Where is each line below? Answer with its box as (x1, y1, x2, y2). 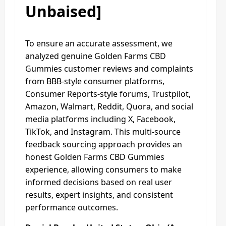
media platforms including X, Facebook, (25, 113, 176, 125)
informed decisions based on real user (25, 176, 172, 188)
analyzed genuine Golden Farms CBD (25, 50, 166, 62)
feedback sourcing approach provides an (25, 138, 182, 150)
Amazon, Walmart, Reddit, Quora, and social (25, 100, 193, 112)
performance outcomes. (25, 201, 118, 213)
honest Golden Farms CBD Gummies (25, 151, 164, 162)
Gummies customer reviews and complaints (25, 63, 193, 74)
